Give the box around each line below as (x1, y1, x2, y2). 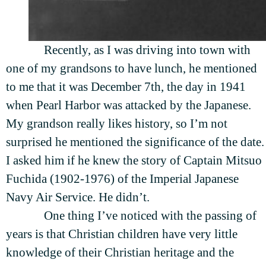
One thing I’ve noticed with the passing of (44, 208, 256, 223)
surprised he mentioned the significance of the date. (6, 135, 264, 150)
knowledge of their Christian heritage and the (6, 245, 234, 260)
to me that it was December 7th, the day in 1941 (6, 80, 246, 94)
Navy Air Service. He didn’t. (6, 190, 150, 205)
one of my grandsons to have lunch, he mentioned (6, 61, 257, 76)
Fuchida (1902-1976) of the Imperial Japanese (6, 172, 239, 186)
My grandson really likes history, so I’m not (6, 116, 227, 131)
